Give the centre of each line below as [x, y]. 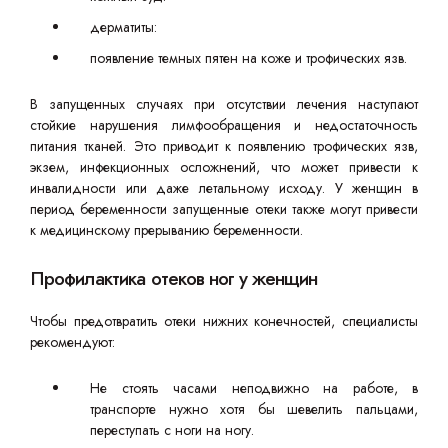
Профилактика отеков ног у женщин [174, 278]
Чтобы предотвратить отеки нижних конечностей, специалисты [224, 321]
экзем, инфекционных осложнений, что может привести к [224, 167]
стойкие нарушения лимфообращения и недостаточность [224, 125]
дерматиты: [123, 27]
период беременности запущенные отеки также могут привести [224, 209]
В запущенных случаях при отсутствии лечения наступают [224, 104]
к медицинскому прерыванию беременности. [166, 230]
